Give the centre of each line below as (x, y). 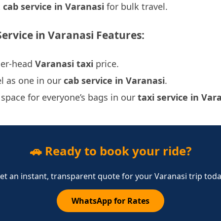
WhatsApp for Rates (110, 201)
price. (106, 63)
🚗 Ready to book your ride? (110, 150)
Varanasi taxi (64, 63)
